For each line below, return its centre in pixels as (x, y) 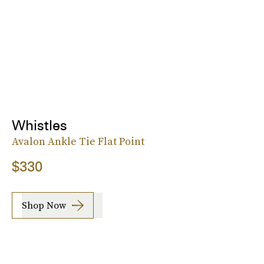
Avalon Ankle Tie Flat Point (78, 141)
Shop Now (44, 205)
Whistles (39, 125)
